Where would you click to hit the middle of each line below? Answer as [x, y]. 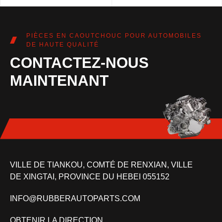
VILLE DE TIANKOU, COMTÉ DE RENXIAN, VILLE [101, 165]
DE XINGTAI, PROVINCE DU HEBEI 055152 [90, 177]
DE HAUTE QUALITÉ [62, 45]
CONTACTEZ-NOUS [79, 63]
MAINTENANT [59, 81]
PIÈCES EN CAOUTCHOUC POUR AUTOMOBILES [114, 36]
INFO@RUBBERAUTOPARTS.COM [75, 199]
